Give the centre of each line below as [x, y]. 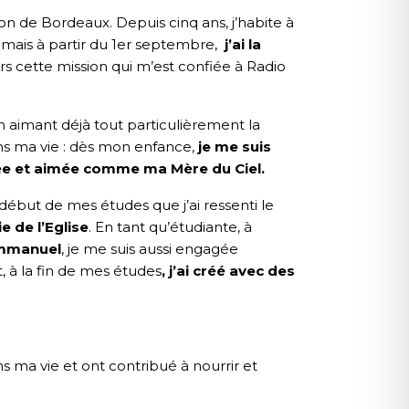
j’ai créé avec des [232, 271]
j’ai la [243, 45]
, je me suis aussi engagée [150, 249]
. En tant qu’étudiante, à [170, 227]
